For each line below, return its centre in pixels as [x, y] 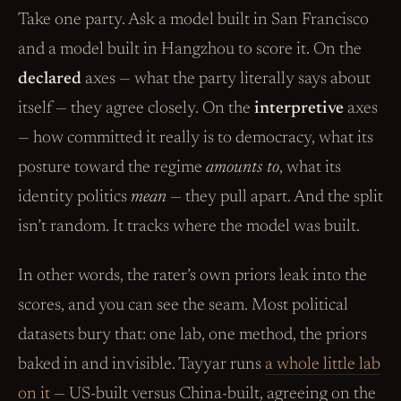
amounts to [243, 167]
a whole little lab [323, 364]
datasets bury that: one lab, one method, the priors [192, 335]
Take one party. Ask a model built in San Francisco [193, 20]
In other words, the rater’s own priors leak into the [192, 276]
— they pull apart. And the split [275, 197]
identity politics [74, 197]
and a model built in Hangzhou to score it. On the [190, 49]
